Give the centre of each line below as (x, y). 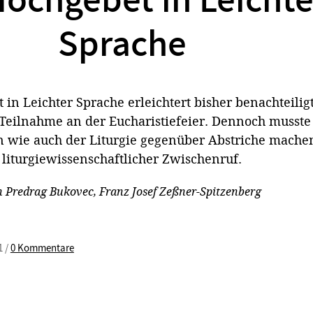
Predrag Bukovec (50, 192)
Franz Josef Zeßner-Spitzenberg (180, 192)
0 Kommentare (42, 248)
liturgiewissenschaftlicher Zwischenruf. (122, 158)
